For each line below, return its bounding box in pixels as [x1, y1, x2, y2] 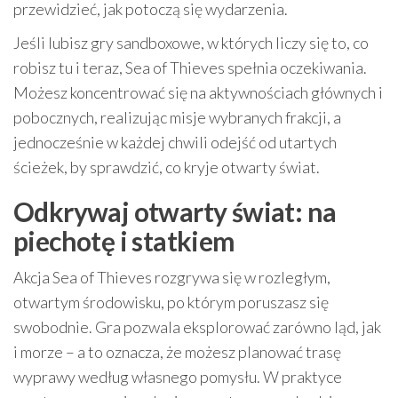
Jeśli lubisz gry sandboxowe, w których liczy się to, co [13, 33, 369, 52]
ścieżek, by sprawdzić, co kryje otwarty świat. [13, 157, 320, 177]
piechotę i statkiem [13, 225, 235, 257]
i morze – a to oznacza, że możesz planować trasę [13, 342, 341, 362]
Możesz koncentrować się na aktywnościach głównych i [13, 83, 383, 102]
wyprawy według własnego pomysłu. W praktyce [13, 367, 342, 386]
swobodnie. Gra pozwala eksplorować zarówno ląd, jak [13, 317, 381, 337]
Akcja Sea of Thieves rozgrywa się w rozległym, [13, 267, 330, 287]
